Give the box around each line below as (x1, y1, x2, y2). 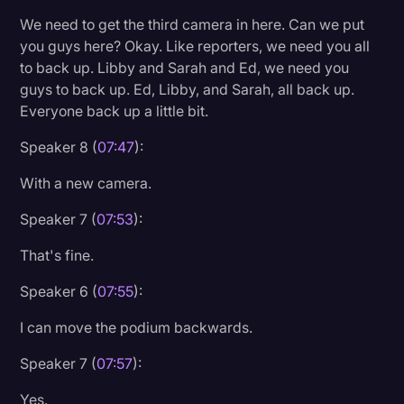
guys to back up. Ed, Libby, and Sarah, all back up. (20, 79, 355, 98)
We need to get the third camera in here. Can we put (20, 14, 365, 33)
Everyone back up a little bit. (20, 101, 209, 120)
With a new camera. (20, 173, 152, 192)
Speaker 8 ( (20, 137, 98, 156)
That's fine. (20, 245, 95, 264)
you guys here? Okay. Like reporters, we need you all (20, 36, 371, 55)
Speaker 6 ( (20, 281, 98, 300)
